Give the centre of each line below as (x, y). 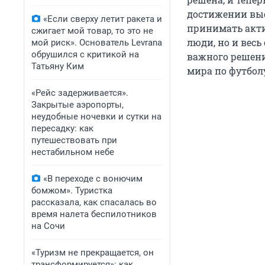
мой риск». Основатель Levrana (97, 43)
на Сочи (48, 226)
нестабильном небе (73, 152)
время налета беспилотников (94, 214)
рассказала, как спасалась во (94, 202)
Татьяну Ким (58, 66)
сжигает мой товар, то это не (92, 31)
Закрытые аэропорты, (77, 105)
